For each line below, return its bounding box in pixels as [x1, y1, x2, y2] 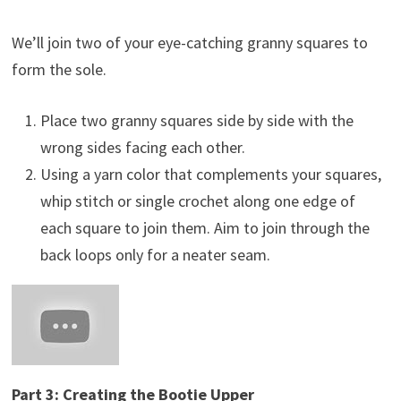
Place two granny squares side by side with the [39, 110, 354, 132]
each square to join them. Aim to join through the [39, 218, 370, 239]
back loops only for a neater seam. [39, 244, 270, 266]
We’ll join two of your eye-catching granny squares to [11, 32, 368, 54]
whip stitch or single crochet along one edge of [39, 191, 355, 212]
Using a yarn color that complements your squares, [39, 164, 381, 185]
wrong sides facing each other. [39, 137, 245, 158]
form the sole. [11, 59, 107, 81]
